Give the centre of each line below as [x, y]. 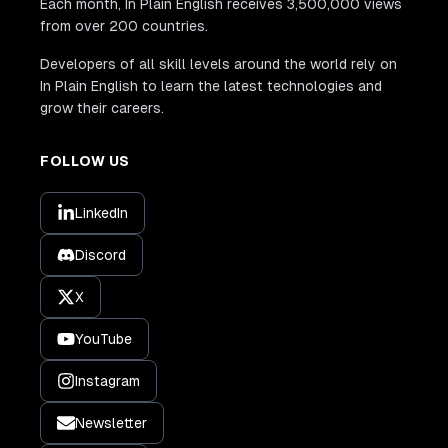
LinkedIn [101, 212]
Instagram [107, 380]
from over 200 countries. [124, 25]
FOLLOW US [85, 160]
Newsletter [111, 422]
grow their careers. [102, 107]
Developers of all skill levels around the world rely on [218, 63]
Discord [100, 254]
